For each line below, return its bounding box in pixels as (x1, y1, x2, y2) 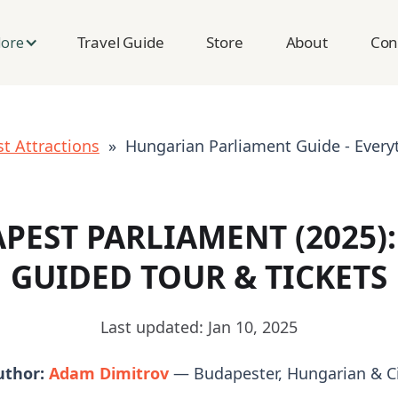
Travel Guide (77, 32, 164, 52)
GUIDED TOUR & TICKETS (11, 256, 387, 298)
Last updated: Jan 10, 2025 (100, 315, 298, 338)
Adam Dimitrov (49, 362, 170, 384)
